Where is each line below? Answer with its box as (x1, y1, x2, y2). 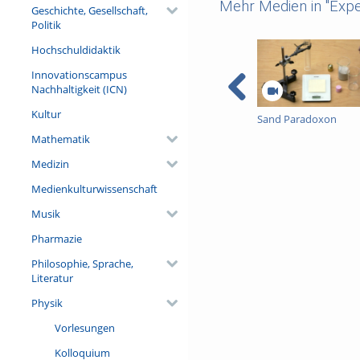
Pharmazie (31, 231, 82, 246)
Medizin (31, 156, 69, 171)
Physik (31, 295, 63, 310)
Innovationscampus (31, 67, 127, 82)
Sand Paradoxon (256, 112, 337, 127)
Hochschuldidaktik (31, 42, 121, 57)
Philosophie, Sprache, (31, 256, 133, 271)
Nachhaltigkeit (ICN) (31, 81, 127, 96)
